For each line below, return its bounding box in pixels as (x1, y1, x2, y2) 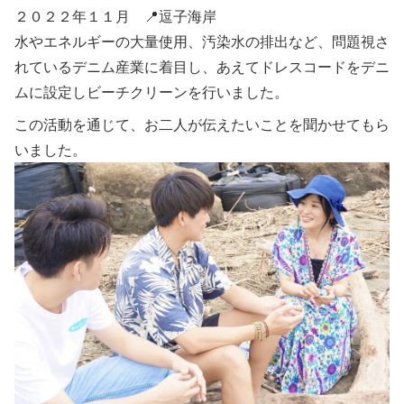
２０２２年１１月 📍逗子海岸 (14, 6, 216, 27)
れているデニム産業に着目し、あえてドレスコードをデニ (14, 57, 390, 78)
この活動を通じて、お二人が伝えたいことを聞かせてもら (14, 115, 390, 135)
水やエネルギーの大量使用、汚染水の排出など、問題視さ (14, 32, 390, 52)
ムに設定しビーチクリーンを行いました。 (14, 82, 289, 103)
